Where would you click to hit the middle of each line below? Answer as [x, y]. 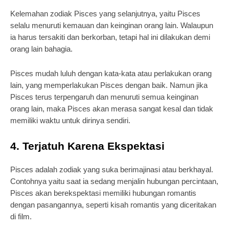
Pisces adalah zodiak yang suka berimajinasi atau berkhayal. [112, 169]
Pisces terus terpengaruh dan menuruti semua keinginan [104, 97]
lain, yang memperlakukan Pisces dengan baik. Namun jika [109, 85]
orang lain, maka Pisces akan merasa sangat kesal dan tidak [112, 109]
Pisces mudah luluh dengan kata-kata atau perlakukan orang [111, 73]
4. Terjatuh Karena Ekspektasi [87, 146]
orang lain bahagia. [41, 49]
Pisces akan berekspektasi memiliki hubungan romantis [103, 193]
